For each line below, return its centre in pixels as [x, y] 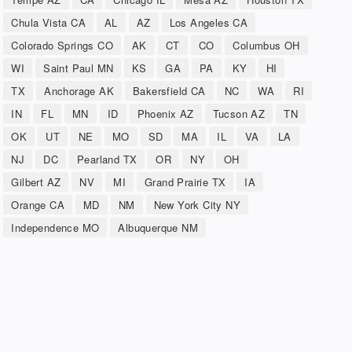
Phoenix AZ [165, 114]
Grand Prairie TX [185, 182]
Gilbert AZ [36, 182]
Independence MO [55, 227]
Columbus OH [266, 45]
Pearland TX [107, 159]
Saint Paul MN [79, 68]
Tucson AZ [239, 114]
